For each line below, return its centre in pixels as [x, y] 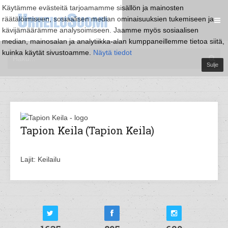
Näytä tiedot [112, 52]
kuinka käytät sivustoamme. [48, 52]
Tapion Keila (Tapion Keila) [87, 130]
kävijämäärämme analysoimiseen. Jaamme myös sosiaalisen [100, 30]
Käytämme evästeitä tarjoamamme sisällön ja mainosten [93, 8]
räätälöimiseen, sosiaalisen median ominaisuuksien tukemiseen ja [108, 19]
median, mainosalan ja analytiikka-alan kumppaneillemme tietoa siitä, [113, 41]
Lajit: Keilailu [40, 159]
